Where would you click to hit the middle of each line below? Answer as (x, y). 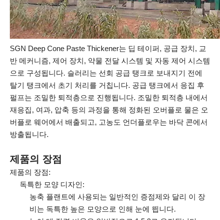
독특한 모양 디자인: (52, 184)
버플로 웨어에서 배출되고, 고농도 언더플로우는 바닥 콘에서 (109, 122)
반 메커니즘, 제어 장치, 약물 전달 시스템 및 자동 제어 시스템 (110, 61)
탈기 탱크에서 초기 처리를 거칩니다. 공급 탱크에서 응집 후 (107, 85)
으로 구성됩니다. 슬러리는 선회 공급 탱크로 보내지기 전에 (106, 73)
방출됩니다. (29, 134)
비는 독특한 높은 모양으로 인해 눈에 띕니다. (103, 209)
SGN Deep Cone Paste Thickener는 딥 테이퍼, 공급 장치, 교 (108, 48)
